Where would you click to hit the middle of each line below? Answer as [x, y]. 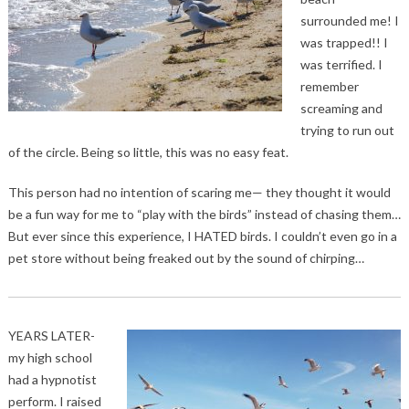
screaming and [341, 109]
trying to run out [347, 131]
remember [329, 87]
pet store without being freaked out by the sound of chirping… [186, 258]
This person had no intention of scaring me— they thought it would [199, 193]
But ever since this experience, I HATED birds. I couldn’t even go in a [202, 236]
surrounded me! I [349, 21]
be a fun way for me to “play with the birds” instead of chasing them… [204, 215]
